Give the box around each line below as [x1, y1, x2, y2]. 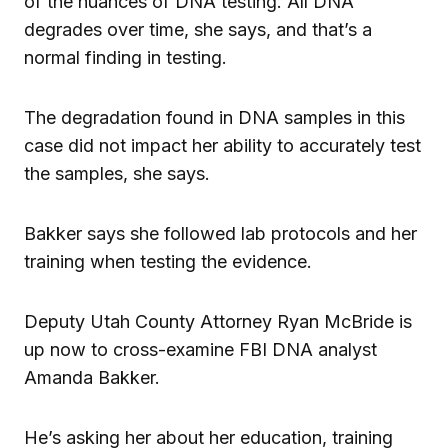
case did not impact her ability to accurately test [24, 134, 421, 156]
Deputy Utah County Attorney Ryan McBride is [24, 310, 412, 332]
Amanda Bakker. [24, 366, 160, 388]
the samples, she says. [24, 162, 210, 184]
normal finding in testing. [24, 46, 227, 68]
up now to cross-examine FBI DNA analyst [24, 338, 377, 360]
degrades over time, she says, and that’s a [24, 18, 372, 40]
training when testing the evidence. [24, 250, 312, 272]
